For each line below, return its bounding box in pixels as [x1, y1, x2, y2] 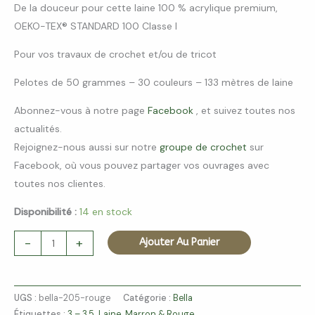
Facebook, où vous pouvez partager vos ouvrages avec [14, 159, 269, 172]
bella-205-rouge [39, 292, 110, 304]
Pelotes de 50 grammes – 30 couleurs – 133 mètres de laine [14, 76, 293, 89]
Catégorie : [123, 292, 173, 304]
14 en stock [79, 205, 132, 219]
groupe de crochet [160, 141, 247, 154]
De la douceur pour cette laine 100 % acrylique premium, [14, 1, 278, 15]
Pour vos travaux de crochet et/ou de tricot [14, 48, 217, 61]
